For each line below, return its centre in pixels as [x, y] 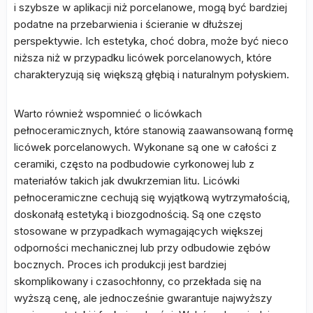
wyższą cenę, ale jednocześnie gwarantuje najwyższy [143, 298]
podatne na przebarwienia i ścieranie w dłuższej [128, 24]
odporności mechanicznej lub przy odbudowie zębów [142, 248]
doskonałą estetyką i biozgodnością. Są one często [138, 214]
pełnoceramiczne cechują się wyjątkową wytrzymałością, [152, 197]
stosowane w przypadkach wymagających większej [138, 231]
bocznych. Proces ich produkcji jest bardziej [120, 264]
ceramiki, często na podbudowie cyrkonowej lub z [134, 164]
